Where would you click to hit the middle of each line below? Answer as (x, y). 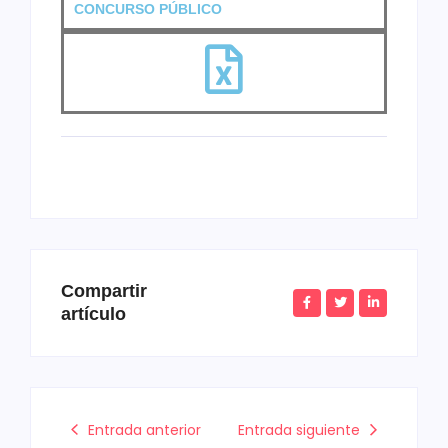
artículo (93, 313)
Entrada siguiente (299, 429)
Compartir (104, 290)
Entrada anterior (144, 429)
